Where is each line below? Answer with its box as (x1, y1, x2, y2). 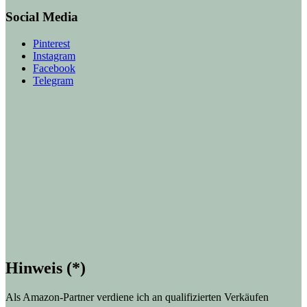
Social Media (5, 10, 78, 25)
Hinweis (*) (5, 259, 86, 278)
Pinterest (33, 38, 70, 50)
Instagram (33, 50, 75, 62)
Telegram (33, 75, 73, 87)
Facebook (33, 62, 75, 75)
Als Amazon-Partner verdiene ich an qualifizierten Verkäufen (5, 291, 269, 303)
